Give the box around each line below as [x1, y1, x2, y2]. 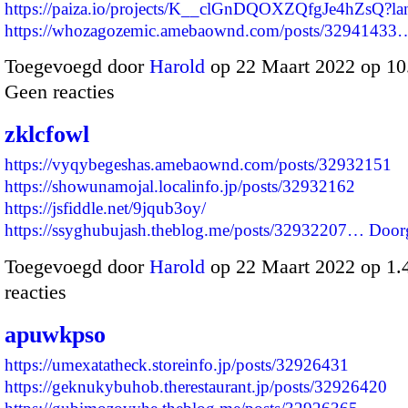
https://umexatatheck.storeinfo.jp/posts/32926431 [5, 354, 349, 374]
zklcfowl [5, 121, 89, 148]
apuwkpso [5, 321, 106, 348]
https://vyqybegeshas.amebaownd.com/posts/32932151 [5, 155, 392, 175]
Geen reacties [5, 80, 115, 104]
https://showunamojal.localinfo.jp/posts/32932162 [5, 177, 355, 197]
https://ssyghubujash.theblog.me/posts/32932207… [5, 220, 364, 240]
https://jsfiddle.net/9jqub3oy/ [5, 199, 206, 219]
